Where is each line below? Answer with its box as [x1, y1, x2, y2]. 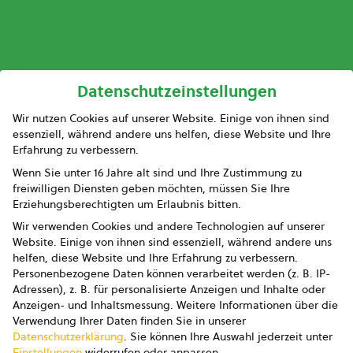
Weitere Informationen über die [176, 297, 338, 314]
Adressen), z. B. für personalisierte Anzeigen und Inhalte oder [13, 281, 325, 298]
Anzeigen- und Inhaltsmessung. [13, 297, 173, 314]
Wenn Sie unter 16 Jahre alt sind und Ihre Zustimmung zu [13, 164, 302, 180]
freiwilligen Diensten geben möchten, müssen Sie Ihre [13, 180, 290, 196]
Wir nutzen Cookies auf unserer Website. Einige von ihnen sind [13, 110, 329, 127]
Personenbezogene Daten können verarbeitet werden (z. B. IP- [13, 266, 330, 282]
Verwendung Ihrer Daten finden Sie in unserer [13, 313, 246, 329]
